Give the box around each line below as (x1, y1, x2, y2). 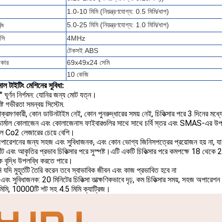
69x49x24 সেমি (67, 58, 110, 66)
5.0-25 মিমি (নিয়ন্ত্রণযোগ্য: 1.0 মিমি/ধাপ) (67, 21, 169, 29)
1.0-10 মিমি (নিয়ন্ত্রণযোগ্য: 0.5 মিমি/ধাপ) (67, 7, 169, 15)
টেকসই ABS (67, 47, 98, 55)
